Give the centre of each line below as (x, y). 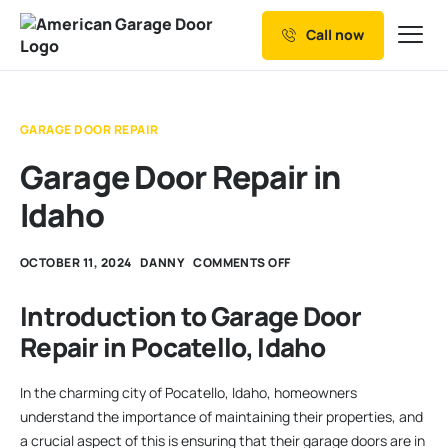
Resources (72, 153)
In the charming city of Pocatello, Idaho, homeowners (188, 392)
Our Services (81, 61)
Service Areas (86, 199)
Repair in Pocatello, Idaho (173, 347)
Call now (334, 34)
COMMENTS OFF (242, 262)
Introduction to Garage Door (191, 316)
